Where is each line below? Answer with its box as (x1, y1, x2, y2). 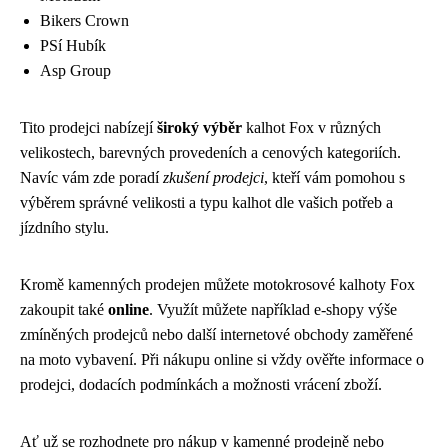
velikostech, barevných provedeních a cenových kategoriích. (20, 143, 401, 161)
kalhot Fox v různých (242, 118, 381, 136)
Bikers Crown (40, 11, 129, 29)
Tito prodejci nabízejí (20, 118, 157, 136)
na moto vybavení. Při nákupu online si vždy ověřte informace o (20, 350, 424, 368)
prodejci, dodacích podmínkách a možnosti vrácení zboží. (20, 375, 382, 393)
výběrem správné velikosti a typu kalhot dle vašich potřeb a (20, 193, 393, 211)
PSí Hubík (40, 36, 106, 54)
